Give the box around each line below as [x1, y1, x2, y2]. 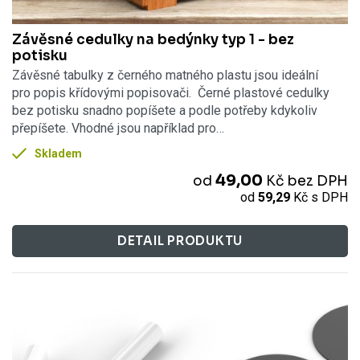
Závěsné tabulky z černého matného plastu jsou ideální [12, 67, 318, 83]
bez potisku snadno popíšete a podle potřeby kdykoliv [12, 102, 317, 118]
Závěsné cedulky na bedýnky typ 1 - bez [12, 31, 294, 49]
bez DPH [287, 172, 348, 190]
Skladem [35, 146, 83, 160]
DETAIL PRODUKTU [117, 233, 243, 249]
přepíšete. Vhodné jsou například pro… [12, 120, 224, 136]
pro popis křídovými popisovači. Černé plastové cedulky [12, 84, 329, 100]
